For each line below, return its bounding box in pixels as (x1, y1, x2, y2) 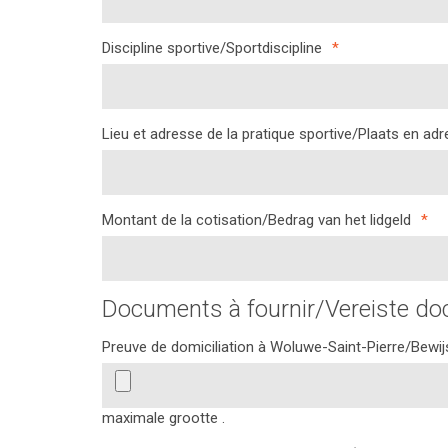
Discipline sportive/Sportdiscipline (102, 39, 322, 57)
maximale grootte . (102, 409, 225, 427)
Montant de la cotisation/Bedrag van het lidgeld (102, 211, 411, 229)
